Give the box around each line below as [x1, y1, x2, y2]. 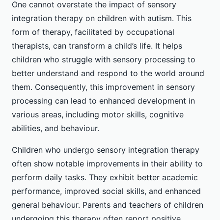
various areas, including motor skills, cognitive [12, 110, 184, 120]
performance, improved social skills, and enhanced [12, 186, 201, 196]
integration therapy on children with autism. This [12, 13, 192, 24]
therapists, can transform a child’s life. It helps [12, 41, 182, 51]
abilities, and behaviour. [12, 123, 99, 134]
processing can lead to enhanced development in [12, 96, 195, 106]
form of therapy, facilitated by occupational [12, 27, 174, 37]
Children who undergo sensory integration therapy [12, 145, 199, 155]
